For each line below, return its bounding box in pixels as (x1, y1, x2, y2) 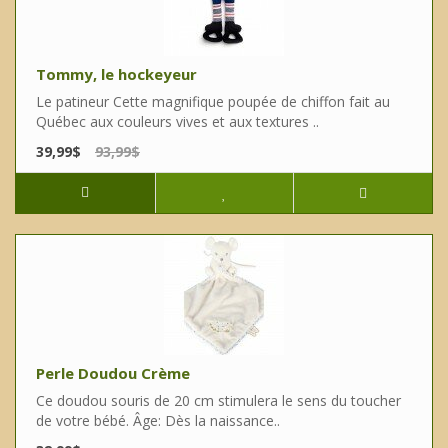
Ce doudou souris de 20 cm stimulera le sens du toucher (36, 391, 401, 411)
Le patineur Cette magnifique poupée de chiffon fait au (36, 92, 390, 112)
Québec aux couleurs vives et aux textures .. (36, 112, 319, 132)
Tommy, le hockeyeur (36, 64, 197, 85)
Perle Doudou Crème (36, 363, 190, 384)
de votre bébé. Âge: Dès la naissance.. (36, 411, 280, 431)
